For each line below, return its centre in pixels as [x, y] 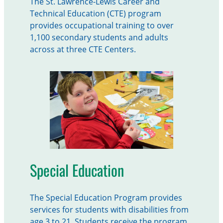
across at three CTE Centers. [83, 50]
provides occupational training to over [102, 26]
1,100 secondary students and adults [99, 38]
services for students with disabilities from [109, 209]
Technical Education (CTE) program [95, 14]
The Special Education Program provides [106, 197]
